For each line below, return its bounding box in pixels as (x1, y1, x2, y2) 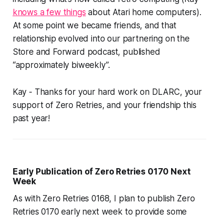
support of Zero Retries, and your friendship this (12, 100, 197, 110)
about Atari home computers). (86, 7, 201, 18)
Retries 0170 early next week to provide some (12, 207, 187, 217)
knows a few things (12, 7, 86, 18)
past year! (12, 113, 50, 124)
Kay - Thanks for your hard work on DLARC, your (12, 87, 202, 97)
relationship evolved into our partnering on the (12, 34, 190, 44)
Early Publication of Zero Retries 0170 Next (12, 167, 191, 177)
